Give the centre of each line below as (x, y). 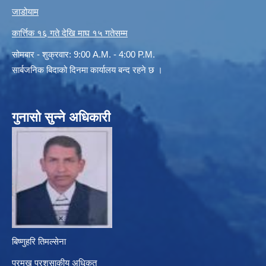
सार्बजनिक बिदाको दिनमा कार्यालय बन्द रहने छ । (87, 69)
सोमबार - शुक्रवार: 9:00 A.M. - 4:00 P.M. (83, 54)
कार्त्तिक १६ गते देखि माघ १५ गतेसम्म (70, 33)
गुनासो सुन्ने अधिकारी (61, 117)
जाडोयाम (25, 11)
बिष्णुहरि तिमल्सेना (39, 241)
